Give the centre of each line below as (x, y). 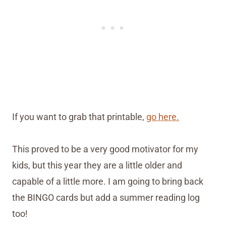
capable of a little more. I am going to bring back (108, 182)
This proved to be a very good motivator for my (105, 149)
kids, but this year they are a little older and (97, 165)
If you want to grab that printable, (79, 117)
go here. (163, 117)
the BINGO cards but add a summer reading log (106, 198)
